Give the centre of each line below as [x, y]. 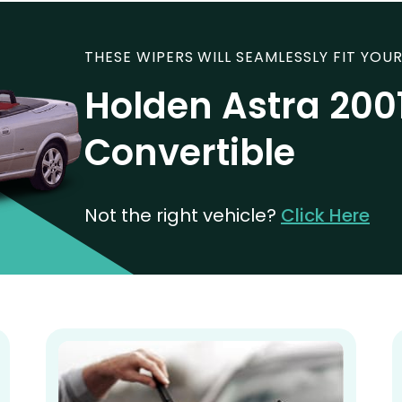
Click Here [325, 215]
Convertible [190, 152]
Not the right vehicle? [183, 215]
